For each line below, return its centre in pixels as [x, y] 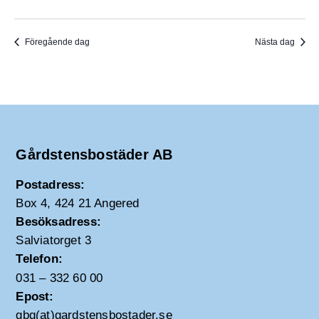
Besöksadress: [59, 222]
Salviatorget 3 [54, 240]
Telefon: [40, 259]
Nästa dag [274, 42]
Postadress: [51, 185]
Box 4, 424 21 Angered [78, 203]
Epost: [35, 297]
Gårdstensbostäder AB [94, 155]
